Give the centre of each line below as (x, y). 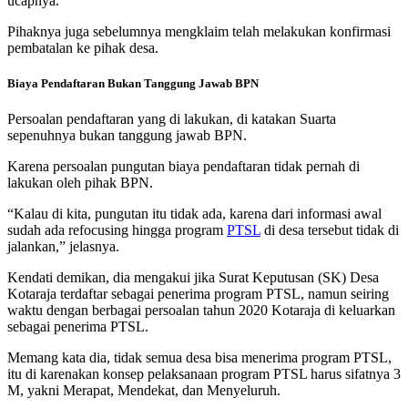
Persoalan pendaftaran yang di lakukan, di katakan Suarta (172, 119)
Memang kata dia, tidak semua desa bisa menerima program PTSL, (199, 358)
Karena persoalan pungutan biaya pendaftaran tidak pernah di (184, 167)
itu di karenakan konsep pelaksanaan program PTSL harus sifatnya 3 (204, 374)
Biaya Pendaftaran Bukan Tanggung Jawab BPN (133, 84)
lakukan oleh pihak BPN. (80, 183)
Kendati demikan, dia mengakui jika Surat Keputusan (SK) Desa (193, 278)
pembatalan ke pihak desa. (83, 48)
